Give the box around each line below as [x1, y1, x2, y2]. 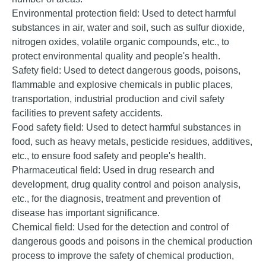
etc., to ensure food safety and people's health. [12, 151, 206, 161]
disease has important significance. [12, 208, 160, 218]
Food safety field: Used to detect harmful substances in [12, 122, 241, 132]
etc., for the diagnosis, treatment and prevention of [12, 194, 220, 204]
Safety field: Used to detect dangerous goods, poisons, [12, 65, 240, 75]
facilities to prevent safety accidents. [12, 108, 163, 118]
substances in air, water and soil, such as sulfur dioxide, [12, 23, 245, 33]
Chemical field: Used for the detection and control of [12, 222, 229, 232]
